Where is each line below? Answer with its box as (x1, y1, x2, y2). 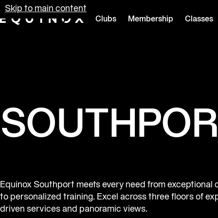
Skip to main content (5, 5, 87, 13)
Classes (185, 16, 213, 23)
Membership (128, 16, 173, 23)
